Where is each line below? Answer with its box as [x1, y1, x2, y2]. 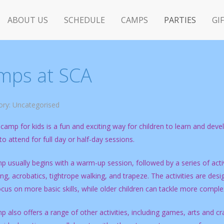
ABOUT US [7, 14, 48, 25]
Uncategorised [12, 100, 59, 109]
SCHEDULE [64, 14, 105, 25]
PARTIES [164, 14, 196, 25]
